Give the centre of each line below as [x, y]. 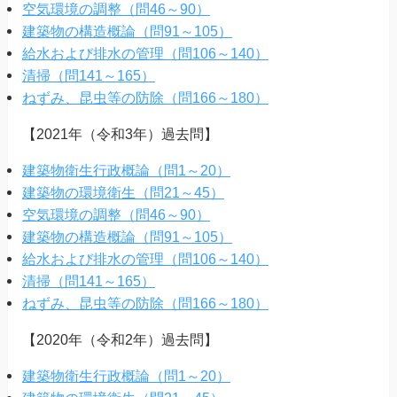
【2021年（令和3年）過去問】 [120, 134]
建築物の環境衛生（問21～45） [123, 193]
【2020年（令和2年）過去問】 [120, 340]
